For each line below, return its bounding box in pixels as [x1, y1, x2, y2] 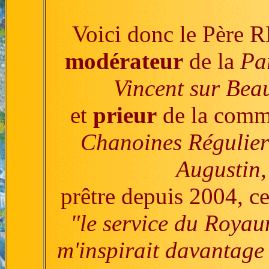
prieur [92, 102, 157, 128]
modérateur [65, 48, 183, 74]
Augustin [175, 156, 261, 182]
